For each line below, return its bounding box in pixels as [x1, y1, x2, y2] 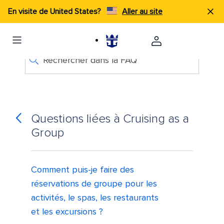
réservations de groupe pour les [31, 178, 157, 189]
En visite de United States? [8, 6, 103, 16]
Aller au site [122, 6, 162, 16]
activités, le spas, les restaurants [31, 192, 159, 203]
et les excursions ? [31, 206, 103, 217]
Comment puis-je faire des [31, 164, 134, 175]
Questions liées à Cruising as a [31, 111, 189, 126]
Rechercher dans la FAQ [42, 54, 137, 65]
